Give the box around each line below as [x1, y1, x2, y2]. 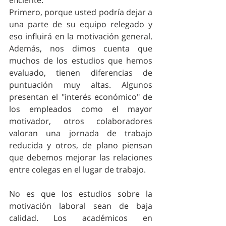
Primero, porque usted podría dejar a [9, 6, 152, 18]
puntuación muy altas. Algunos [9, 79, 152, 90]
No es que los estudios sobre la [9, 188, 152, 199]
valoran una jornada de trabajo [9, 127, 152, 139]
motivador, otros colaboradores [9, 115, 152, 127]
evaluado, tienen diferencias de [9, 67, 152, 78]
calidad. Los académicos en [9, 212, 152, 223]
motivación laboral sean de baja [9, 200, 152, 211]
